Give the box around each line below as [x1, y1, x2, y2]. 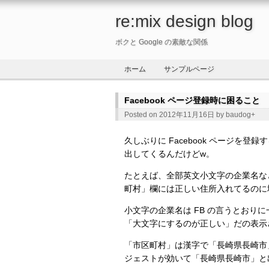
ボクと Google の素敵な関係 [115, 38, 208, 46]
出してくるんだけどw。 [124, 149, 214, 159]
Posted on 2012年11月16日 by [124, 110, 226, 119]
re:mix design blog [115, 12, 253, 31]
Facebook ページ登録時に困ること [124, 95, 260, 105]
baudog [226, 110, 251, 119]
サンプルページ [164, 65, 214, 73]
